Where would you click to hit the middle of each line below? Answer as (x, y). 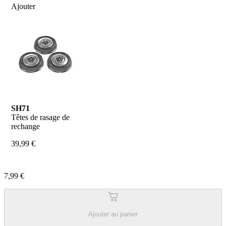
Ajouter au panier (113, 214)
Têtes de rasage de (40, 117)
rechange (25, 126)
